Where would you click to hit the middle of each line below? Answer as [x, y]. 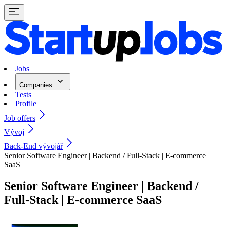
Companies [37, 85]
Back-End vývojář [33, 146]
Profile [26, 104]
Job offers [20, 118]
